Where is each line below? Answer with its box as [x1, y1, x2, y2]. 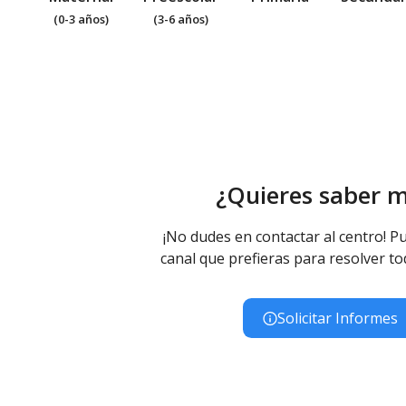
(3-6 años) [152, 11, 208, 28]
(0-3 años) [53, 11, 109, 28]
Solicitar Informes [276, 308, 398, 329]
